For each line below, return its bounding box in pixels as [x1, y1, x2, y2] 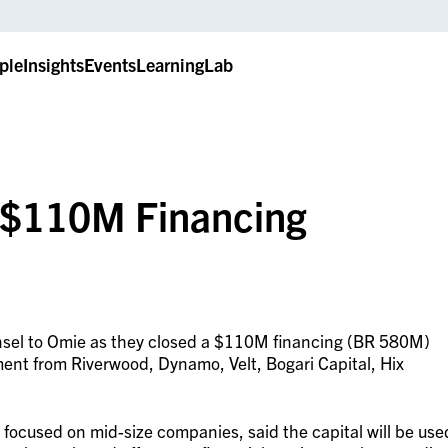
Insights [22, 52, 84, 76]
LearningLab [135, 52, 233, 76]
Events [83, 52, 136, 76]
